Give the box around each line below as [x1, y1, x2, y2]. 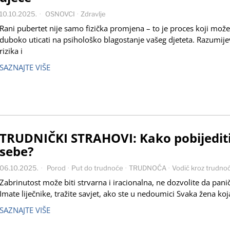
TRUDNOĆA [129, 164, 166, 172]
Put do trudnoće [71, 164, 123, 172]
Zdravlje [81, 9, 106, 18]
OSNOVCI [45, 9, 75, 18]
